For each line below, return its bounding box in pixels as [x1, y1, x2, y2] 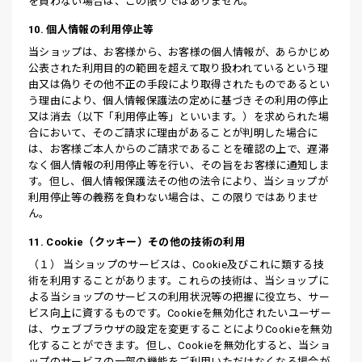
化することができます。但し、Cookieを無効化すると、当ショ [28, 339, 330, 351]
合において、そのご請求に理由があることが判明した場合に [28, 127, 318, 139]
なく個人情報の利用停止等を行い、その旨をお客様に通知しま [28, 159, 330, 171]
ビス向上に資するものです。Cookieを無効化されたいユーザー [28, 307, 331, 319]
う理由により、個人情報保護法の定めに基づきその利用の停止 [28, 95, 329, 107]
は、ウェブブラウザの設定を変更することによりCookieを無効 [28, 323, 332, 335]
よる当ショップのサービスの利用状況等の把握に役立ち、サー [28, 291, 330, 303]
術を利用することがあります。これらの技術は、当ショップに [28, 275, 329, 287]
